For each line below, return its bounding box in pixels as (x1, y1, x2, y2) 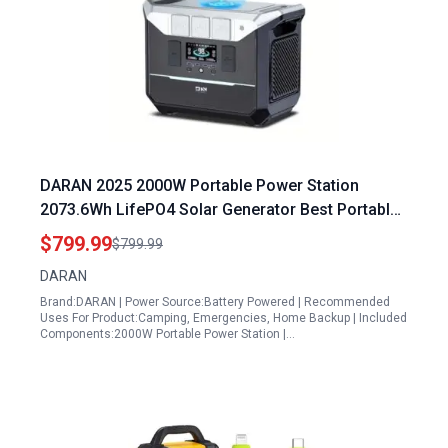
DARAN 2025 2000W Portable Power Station (40, 176, 359, 195)
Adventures (40, 248, 123, 267)
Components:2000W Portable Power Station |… (40, 327, 295, 341)
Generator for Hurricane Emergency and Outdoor (40, 224, 399, 243)
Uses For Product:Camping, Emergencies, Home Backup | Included (40, 311, 407, 325)
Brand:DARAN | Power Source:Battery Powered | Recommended (40, 295, 390, 309)
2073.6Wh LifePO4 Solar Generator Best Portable (40, 200, 399, 219)
